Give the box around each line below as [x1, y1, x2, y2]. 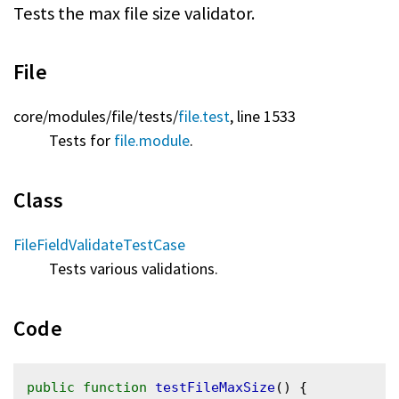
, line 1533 [230, 105, 296, 126]
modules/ [48, 105, 111, 126]
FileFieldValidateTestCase [13, 233, 185, 255]
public [27, 379, 75, 395]
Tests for [49, 129, 114, 151]
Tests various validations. [49, 257, 218, 279]
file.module [114, 129, 190, 151]
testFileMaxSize [155, 379, 275, 395]
